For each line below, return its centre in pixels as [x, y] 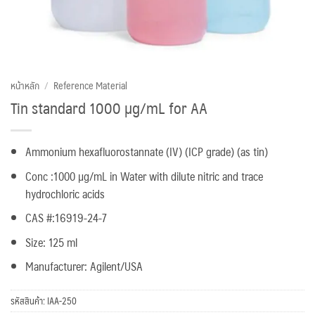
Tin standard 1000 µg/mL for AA [109, 107]
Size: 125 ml [51, 242]
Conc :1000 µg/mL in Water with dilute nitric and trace [144, 176]
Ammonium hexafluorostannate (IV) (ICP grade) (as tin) [146, 151]
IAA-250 [62, 301]
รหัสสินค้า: [29, 301]
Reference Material [91, 85]
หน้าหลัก [25, 85]
